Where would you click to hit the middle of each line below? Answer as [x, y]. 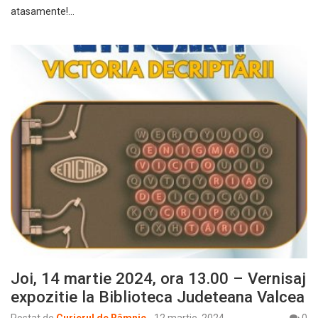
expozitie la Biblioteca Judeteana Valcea [158, 297]
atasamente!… [43, 11]
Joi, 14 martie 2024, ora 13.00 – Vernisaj [158, 279]
